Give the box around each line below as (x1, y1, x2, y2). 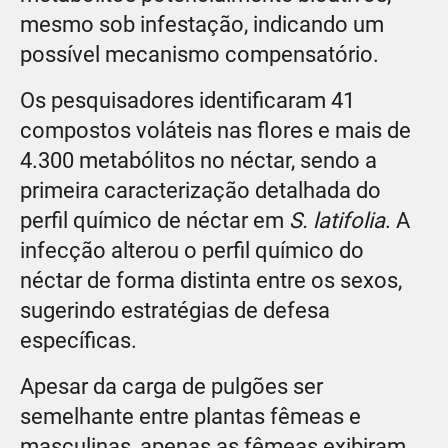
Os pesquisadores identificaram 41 (20, 87, 355, 113)
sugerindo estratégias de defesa (20, 297, 330, 323)
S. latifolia (289, 207, 385, 233)
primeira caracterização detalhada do (20, 177, 381, 203)
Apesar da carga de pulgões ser (20, 373, 323, 399)
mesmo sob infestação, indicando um (20, 11, 384, 37)
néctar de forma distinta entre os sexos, (20, 267, 402, 293)
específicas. (20, 327, 137, 353)
